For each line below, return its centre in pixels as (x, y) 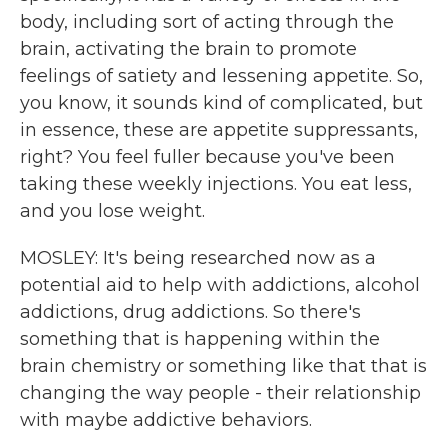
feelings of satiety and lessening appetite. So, (221, 76)
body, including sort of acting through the (207, 22)
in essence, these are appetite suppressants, (219, 130)
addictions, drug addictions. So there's (190, 312)
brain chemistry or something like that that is (223, 366)
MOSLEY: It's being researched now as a (198, 258)
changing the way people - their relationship (220, 393)
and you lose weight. (112, 211)
